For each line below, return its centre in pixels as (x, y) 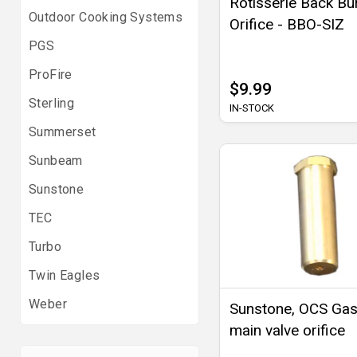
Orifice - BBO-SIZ (287, 24)
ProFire (51, 75)
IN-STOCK (252, 108)
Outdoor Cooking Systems (106, 17)
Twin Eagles (65, 275)
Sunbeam (56, 161)
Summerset (63, 132)
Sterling (52, 103)
